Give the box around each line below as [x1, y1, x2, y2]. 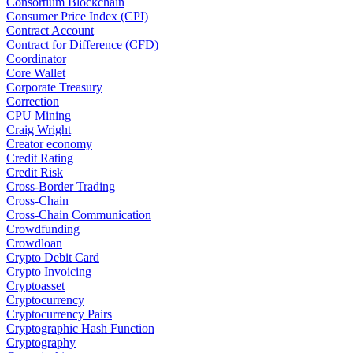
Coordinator [6, 52, 66, 66]
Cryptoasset [6, 279, 65, 293]
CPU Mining [6, 109, 71, 123]
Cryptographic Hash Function [6, 321, 154, 336]
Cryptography [6, 336, 76, 350]
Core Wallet [6, 66, 65, 80]
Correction [6, 95, 59, 109]
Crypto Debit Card [6, 251, 99, 265]
